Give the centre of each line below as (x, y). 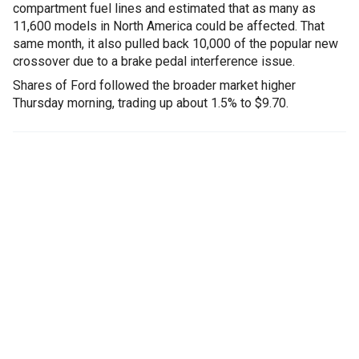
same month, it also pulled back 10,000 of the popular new (175, 44)
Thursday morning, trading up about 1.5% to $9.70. (151, 103)
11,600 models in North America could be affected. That (169, 26)
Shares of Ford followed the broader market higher (154, 86)
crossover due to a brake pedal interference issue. (154, 62)
